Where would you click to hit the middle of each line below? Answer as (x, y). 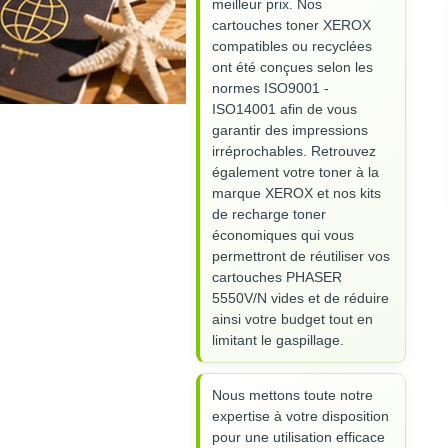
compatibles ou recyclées (292, 46)
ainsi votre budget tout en (292, 319)
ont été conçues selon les (292, 67)
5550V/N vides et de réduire (300, 298)
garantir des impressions (290, 130)
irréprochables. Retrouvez (294, 151)
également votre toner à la (295, 172)
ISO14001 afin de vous (284, 109)
